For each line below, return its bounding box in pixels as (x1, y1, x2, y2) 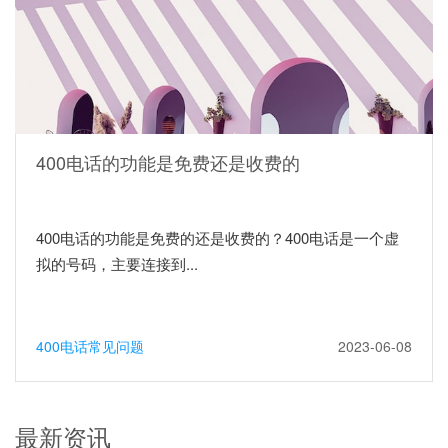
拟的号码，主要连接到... (36, 252, 198, 274)
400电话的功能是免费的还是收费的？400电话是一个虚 (36, 226, 399, 248)
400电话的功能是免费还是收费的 (36, 148, 300, 175)
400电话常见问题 (36, 335, 144, 356)
